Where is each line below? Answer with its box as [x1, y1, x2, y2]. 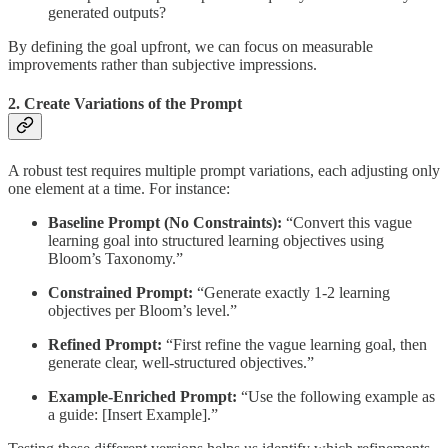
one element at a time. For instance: [8, 179, 230, 197]
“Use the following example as [237, 387, 435, 405]
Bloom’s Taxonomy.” [48, 249, 183, 267]
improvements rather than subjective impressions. [8, 56, 317, 73]
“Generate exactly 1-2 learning [193, 283, 390, 301]
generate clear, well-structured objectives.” [48, 353, 314, 371]
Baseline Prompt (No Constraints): [48, 213, 282, 231]
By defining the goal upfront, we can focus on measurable [8, 38, 373, 55]
